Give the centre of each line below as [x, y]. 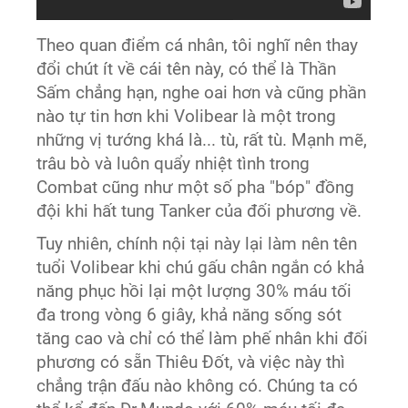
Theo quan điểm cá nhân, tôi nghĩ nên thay [198, 46]
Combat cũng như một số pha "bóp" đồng [196, 188]
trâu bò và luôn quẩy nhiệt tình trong [173, 164]
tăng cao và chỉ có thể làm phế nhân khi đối [203, 339]
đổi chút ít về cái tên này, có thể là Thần [187, 70]
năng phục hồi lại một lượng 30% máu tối [194, 292]
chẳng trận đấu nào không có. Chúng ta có [198, 387]
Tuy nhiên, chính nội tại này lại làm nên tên [197, 245]
